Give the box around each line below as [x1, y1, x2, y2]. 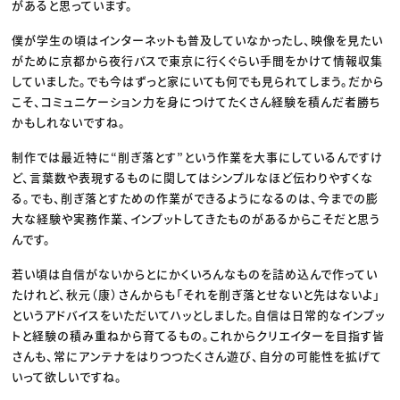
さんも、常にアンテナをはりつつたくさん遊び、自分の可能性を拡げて [12, 347, 383, 365]
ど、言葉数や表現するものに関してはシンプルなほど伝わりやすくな [12, 169, 374, 187]
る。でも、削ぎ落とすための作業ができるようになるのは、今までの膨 [12, 189, 379, 207]
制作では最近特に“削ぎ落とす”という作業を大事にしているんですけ [12, 148, 384, 166]
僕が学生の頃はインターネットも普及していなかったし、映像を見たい [12, 31, 384, 49]
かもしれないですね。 [12, 113, 127, 131]
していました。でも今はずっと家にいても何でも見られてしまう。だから [12, 72, 385, 90]
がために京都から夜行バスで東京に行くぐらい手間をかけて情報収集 [12, 52, 384, 70]
